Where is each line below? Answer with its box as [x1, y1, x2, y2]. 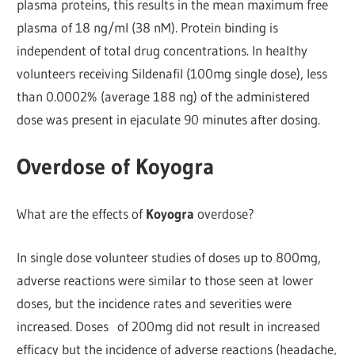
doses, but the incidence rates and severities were [17, 294, 292, 311]
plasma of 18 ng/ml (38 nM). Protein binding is [17, 19, 279, 36]
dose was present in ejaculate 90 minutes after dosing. [17, 111, 321, 128]
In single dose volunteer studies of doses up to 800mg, [17, 248, 322, 265]
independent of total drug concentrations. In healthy [17, 42, 308, 59]
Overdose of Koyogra [17, 152, 215, 180]
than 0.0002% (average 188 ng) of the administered [17, 88, 311, 105]
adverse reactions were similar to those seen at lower [17, 271, 314, 288]
